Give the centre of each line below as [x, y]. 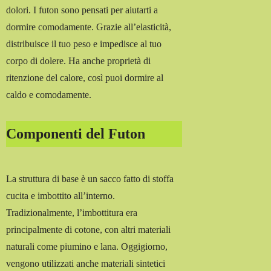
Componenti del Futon [76, 134]
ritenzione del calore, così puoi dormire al [85, 78]
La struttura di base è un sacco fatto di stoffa [90, 179]
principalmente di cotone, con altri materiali [89, 230]
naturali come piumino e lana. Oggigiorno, [87, 247]
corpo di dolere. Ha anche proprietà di [79, 61]
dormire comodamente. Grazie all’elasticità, [89, 27]
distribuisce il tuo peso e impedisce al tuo [84, 44]
